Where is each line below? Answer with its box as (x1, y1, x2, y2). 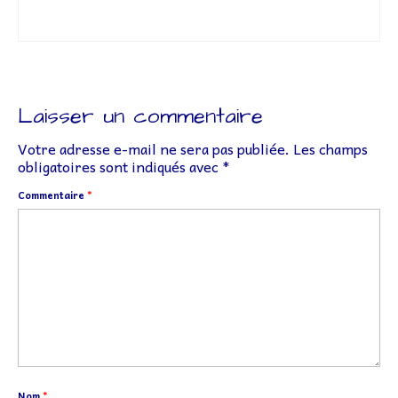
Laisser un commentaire (18, 100, 263, 131)
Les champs (293, 136, 368, 160)
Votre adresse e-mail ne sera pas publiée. (18, 136, 290, 160)
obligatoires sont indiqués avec (18, 154, 222, 178)
